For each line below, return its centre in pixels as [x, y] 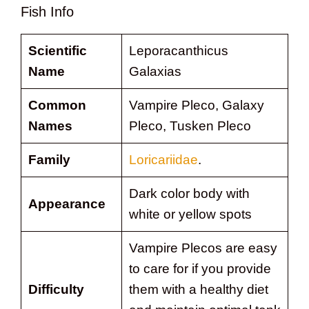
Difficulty [56, 289]
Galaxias [155, 71]
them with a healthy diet [198, 289]
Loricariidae [163, 159]
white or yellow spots [190, 214]
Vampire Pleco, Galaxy [196, 105]
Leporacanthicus [178, 50]
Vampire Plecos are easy [203, 248]
